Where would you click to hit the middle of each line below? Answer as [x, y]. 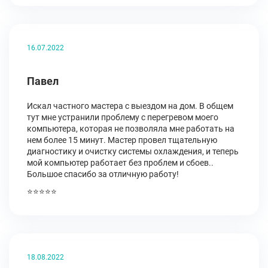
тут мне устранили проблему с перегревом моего [123, 117]
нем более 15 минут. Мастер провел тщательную [122, 140]
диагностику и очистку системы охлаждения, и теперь [133, 151]
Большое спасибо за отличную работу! [103, 174]
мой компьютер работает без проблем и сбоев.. [120, 163]
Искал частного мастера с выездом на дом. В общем [130, 106]
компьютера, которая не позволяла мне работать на [131, 129]
